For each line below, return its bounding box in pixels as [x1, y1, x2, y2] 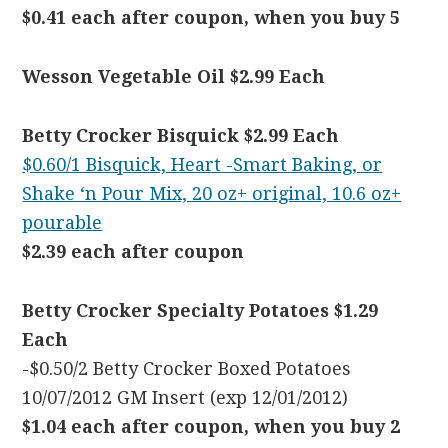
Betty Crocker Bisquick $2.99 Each [22, 125, 340, 146]
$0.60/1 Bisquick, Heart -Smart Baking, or [22, 154, 383, 175]
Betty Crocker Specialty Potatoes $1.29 [22, 300, 379, 321]
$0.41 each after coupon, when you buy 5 [22, 7, 401, 28]
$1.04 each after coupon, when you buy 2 [22, 416, 401, 437]
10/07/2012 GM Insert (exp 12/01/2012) [22, 387, 349, 408]
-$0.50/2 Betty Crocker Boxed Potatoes [22, 358, 352, 379]
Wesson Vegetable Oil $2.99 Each [22, 66, 326, 87]
